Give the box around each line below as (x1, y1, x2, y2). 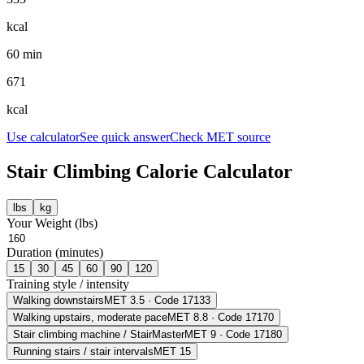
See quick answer (80, 130, 170, 144)
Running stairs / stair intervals (13, 344, 154, 357)
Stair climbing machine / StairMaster (13, 327, 184, 340)
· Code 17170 (208, 310, 274, 323)
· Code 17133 (145, 293, 210, 306)
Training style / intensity (6, 276, 129, 291)
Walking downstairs (13, 293, 104, 306)
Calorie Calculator (131, 160, 292, 182)
